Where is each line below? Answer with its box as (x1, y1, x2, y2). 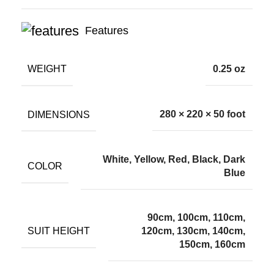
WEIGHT (28, 63, 67, 74)
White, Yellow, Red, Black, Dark (103, 154, 245, 165)
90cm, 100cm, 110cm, (147, 212, 245, 223)
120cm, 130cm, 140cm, (141, 226, 245, 237)
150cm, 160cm (179, 239, 245, 250)
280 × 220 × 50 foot (160, 109, 245, 120)
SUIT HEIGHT (28, 226, 90, 237)
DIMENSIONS (28, 109, 90, 120)
